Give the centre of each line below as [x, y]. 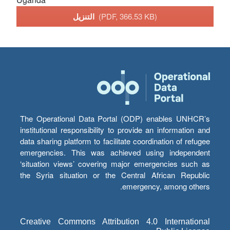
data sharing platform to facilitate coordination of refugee [115, 141]
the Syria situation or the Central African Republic [115, 175]
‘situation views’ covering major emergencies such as [115, 164]
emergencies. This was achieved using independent [115, 152]
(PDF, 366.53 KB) [128, 16]
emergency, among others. [166, 186]
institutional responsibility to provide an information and [115, 130]
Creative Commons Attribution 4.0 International [115, 222]
